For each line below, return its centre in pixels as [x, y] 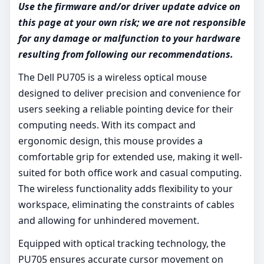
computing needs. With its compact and [107, 125]
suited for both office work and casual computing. [130, 172]
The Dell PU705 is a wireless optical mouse [113, 77]
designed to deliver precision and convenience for [130, 93]
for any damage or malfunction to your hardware [129, 38]
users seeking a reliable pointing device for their [126, 109]
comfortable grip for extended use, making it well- [130, 156]
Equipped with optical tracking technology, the [122, 243]
